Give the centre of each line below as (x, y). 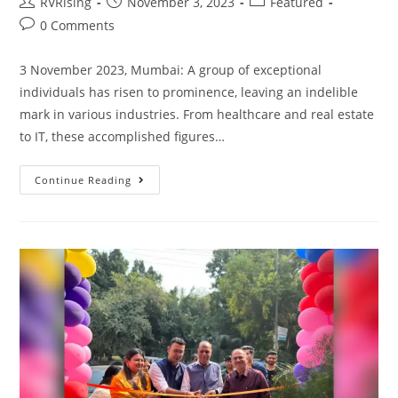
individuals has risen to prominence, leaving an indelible (189, 92)
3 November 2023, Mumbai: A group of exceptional (171, 69)
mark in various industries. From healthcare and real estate (197, 114)
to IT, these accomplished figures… (123, 136)
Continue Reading (84, 179)
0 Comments (78, 25)
